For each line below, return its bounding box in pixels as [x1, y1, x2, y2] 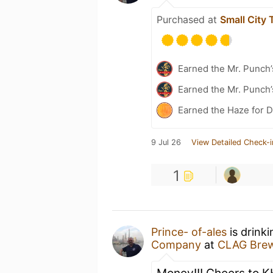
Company [151, 238, 201, 251]
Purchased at [157, 13, 220, 26]
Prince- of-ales [151, 225, 227, 238]
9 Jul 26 [151, 138, 181, 147]
